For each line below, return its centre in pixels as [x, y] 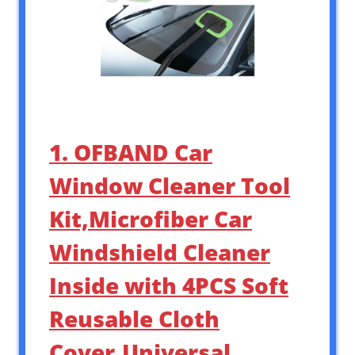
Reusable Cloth [134, 319]
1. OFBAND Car [131, 153]
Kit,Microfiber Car [151, 219]
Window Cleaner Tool [170, 186]
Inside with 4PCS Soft [169, 286]
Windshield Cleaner [160, 252]
